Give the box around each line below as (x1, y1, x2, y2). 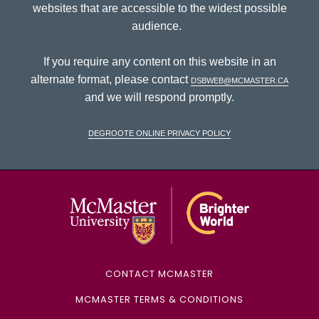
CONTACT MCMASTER (105, 268, 214, 281)
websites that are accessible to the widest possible (32, 2, 287, 15)
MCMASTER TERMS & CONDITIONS (75, 293, 244, 306)
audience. (132, 20, 187, 33)
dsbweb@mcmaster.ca (191, 73, 288, 86)
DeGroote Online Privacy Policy (88, 126, 231, 139)
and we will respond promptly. (85, 91, 234, 104)
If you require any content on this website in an (43, 56, 276, 68)
